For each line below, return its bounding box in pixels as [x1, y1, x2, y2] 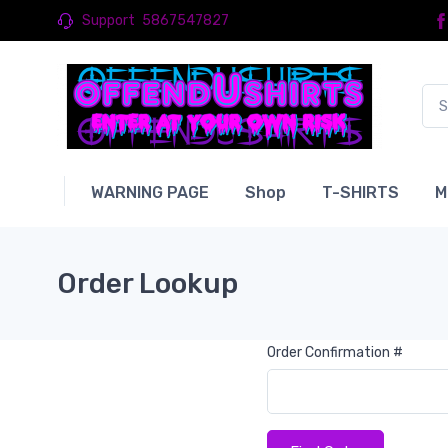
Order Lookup [57, 267, 238, 300]
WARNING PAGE [91, 183, 209, 202]
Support [82, 12, 135, 29]
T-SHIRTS [322, 183, 399, 202]
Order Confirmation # [267, 344, 403, 361]
